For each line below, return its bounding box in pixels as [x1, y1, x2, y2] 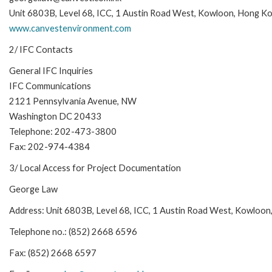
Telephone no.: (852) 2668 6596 [9, 226, 137, 237]
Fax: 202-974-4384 [9, 141, 90, 152]
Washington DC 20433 [9, 111, 101, 122]
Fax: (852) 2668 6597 [9, 248, 97, 259]
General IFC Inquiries [9, 66, 93, 76]
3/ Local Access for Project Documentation [9, 163, 181, 174]
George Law [9, 184, 59, 195]
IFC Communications [9, 81, 91, 92]
